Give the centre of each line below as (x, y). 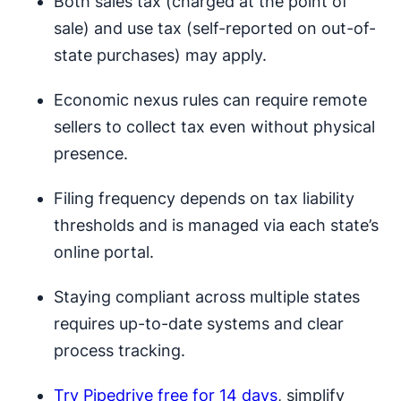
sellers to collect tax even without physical (214, 127)
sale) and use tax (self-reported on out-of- (215, 29)
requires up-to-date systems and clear (199, 324)
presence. (91, 154)
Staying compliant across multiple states (207, 297)
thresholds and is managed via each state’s (216, 226)
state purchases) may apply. (160, 55)
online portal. (104, 252)
